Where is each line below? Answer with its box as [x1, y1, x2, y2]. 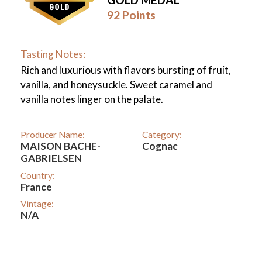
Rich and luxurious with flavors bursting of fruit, [20, 63, 232, 76]
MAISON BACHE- [20, 140, 101, 153]
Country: [20, 170, 56, 181]
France [20, 180, 53, 193]
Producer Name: [20, 129, 85, 140]
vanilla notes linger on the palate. [20, 92, 164, 105]
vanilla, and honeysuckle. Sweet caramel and [20, 78, 213, 91]
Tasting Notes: [20, 47, 86, 60]
